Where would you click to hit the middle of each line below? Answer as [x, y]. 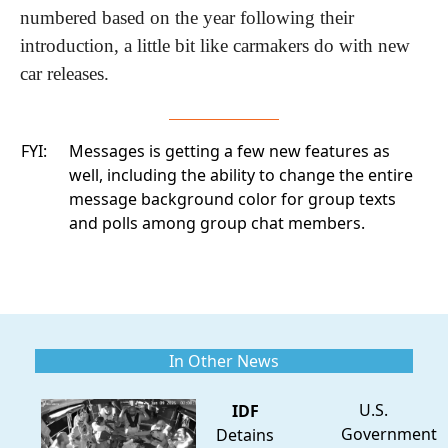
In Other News [224, 360]
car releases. [64, 73]
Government [389, 433]
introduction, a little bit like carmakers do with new [215, 45]
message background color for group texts [232, 198]
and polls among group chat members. [217, 222]
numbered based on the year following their [187, 17]
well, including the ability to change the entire [241, 174]
